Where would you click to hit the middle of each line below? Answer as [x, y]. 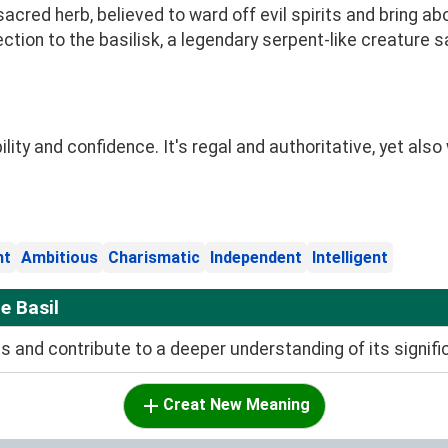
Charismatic [154, 258]
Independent [256, 258]
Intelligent [350, 258]
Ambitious [59, 258]
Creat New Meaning [236, 405]
